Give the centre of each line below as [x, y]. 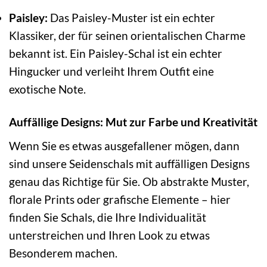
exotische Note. [47, 89]
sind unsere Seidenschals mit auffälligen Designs [129, 164]
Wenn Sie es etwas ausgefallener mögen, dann [124, 146]
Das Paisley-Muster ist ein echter [131, 18]
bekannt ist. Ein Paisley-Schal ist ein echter [116, 54]
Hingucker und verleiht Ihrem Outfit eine [111, 72]
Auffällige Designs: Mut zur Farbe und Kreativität [133, 122]
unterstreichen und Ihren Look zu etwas [109, 235]
